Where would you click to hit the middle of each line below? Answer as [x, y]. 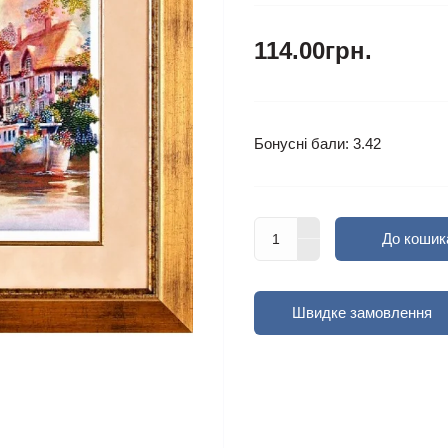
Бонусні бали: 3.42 [317, 143]
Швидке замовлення [362, 312]
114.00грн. [313, 50]
